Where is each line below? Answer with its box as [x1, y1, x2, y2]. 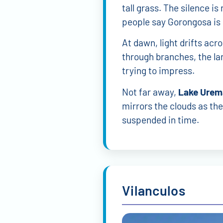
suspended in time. [122, 113, 199, 125]
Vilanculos [122, 182, 185, 199]
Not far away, [122, 86, 178, 98]
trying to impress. [122, 65, 195, 77]
